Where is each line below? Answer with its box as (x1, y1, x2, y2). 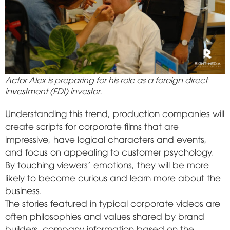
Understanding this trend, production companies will (5, 107, 224, 119)
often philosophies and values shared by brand (5, 209, 204, 222)
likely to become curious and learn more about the (5, 171, 221, 183)
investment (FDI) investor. (5, 85, 102, 97)
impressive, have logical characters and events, (5, 132, 207, 145)
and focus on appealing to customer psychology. (5, 145, 214, 158)
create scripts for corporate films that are (5, 120, 179, 132)
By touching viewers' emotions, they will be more (5, 158, 209, 170)
